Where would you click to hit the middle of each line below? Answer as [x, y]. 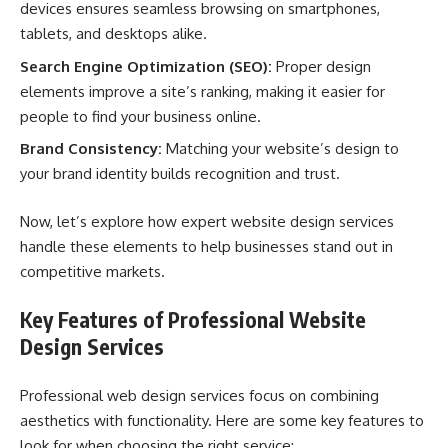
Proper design [321, 66]
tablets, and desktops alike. [113, 33]
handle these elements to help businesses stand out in [206, 246]
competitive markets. [92, 271]
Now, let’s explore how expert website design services [207, 221]
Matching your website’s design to [280, 148]
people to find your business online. [140, 116]
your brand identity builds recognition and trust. [180, 173]
